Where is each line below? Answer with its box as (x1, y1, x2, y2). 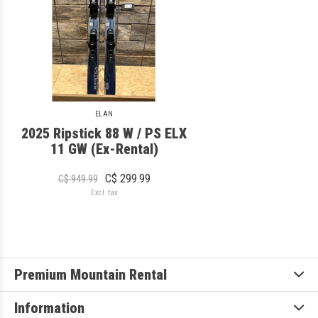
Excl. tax (90, 188, 118, 198)
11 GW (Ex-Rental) (50, 141, 158, 158)
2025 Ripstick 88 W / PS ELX (21, 125, 187, 143)
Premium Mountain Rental (14, 266, 167, 284)
